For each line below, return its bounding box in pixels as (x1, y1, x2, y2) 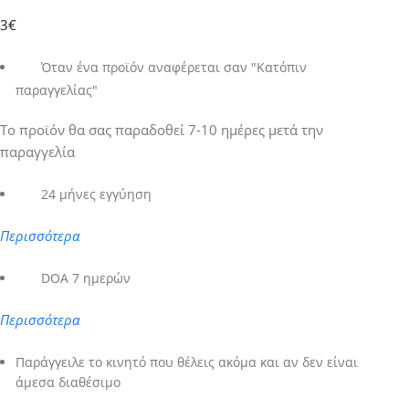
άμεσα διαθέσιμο (16, 373, 121, 392)
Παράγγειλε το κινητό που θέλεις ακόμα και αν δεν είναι (16, 353, 359, 372)
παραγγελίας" (16, 80, 99, 99)
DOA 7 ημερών (41, 268, 131, 287)
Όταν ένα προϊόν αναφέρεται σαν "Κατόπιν (41, 58, 308, 77)
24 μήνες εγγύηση (41, 184, 152, 203)
